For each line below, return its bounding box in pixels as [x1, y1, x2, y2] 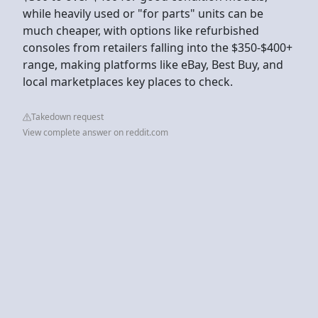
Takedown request [31, 110, 104, 123]
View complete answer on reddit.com [23, 126, 168, 138]
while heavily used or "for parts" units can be [23, 5, 263, 21]
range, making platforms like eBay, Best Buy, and [23, 56, 283, 72]
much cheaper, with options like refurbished [23, 22, 259, 38]
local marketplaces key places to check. [23, 73, 233, 89]
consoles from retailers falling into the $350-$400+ [23, 39, 292, 55]
